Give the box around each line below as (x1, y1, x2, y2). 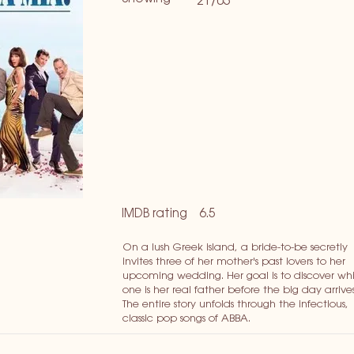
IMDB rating (122, 209, 187, 220)
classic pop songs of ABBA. (122, 314, 250, 323)
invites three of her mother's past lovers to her (122, 257, 345, 266)
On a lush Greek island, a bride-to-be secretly (122, 243, 348, 252)
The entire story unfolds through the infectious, (122, 299, 348, 309)
